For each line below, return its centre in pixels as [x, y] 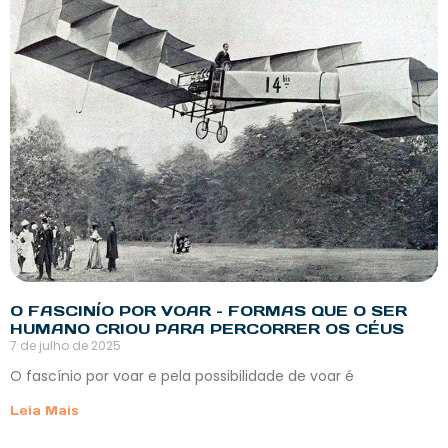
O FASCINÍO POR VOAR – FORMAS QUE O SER [208, 310]
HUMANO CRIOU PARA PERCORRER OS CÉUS [207, 328]
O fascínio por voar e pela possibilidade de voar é [182, 375]
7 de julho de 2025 [65, 345]
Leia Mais [44, 410]
